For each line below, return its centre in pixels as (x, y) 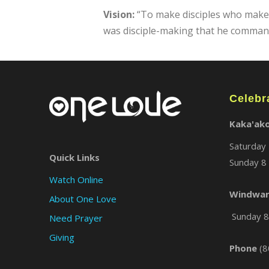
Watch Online (76, 179)
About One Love (83, 198)
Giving (62, 237)
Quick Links (74, 157)
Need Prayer (76, 218)
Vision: (119, 14)
